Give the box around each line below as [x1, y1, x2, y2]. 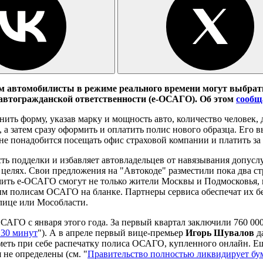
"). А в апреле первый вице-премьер [38, 227, 186, 238]
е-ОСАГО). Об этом [151, 93, 236, 104]
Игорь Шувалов [186, 227, 254, 238]
